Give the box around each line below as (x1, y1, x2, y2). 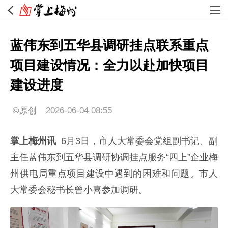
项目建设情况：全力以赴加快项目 (10, 58, 209, 73)
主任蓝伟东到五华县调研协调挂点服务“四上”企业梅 (10, 152, 218, 162)
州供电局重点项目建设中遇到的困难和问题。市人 (10, 168, 218, 179)
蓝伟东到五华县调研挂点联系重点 (10, 38, 209, 53)
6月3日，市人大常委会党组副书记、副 (56, 136, 218, 146)
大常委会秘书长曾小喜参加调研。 (10, 185, 148, 195)
